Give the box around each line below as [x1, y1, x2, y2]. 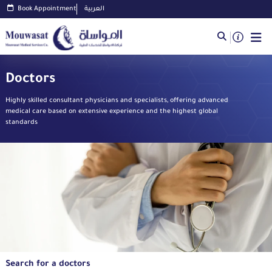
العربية [84, 5, 104, 13]
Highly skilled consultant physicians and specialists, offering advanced [5, 97, 228, 104]
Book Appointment [17, 5, 76, 13]
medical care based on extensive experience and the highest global [5, 108, 218, 115]
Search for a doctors [5, 259, 90, 270]
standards [5, 119, 38, 126]
